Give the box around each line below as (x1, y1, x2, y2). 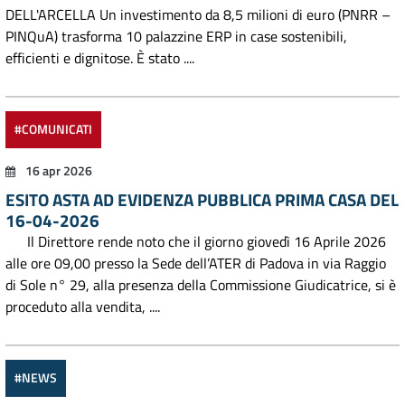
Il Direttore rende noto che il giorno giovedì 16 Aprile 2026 (5, 231, 386, 252)
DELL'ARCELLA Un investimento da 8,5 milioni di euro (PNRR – (5, 4, 391, 25)
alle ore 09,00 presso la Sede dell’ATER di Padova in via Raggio (5, 252, 386, 274)
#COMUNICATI (14, 119, 92, 139)
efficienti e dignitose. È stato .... (5, 47, 194, 69)
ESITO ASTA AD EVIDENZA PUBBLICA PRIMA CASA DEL (5, 186, 399, 212)
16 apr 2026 (23, 162, 92, 180)
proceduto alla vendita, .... (5, 296, 160, 317)
